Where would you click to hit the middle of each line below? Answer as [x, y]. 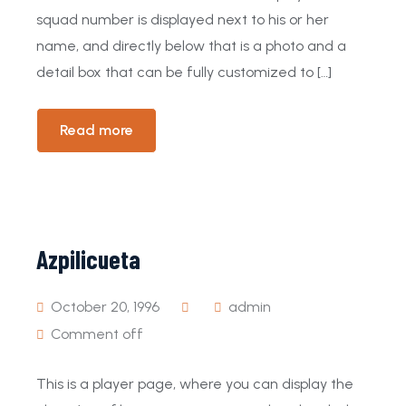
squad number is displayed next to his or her [183, 19]
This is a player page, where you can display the [195, 384]
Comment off [97, 334]
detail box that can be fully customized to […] [184, 72]
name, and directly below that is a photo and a [191, 46]
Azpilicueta [88, 259]
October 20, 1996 [103, 307]
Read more [97, 130]
